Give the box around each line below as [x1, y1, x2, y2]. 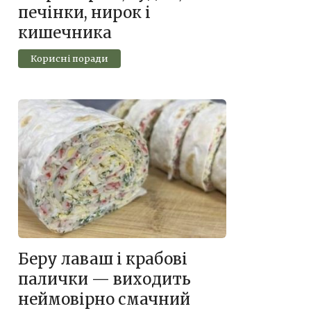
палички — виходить [18, 269, 191, 289]
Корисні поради [30, 53, 108, 65]
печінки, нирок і [18, 3, 151, 23]
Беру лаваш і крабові [18, 249, 187, 269]
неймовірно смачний [18, 289, 190, 310]
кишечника [18, 23, 112, 43]
